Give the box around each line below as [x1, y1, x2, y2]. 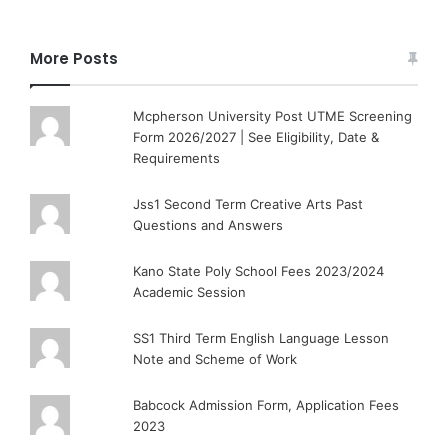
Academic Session [133, 284, 247, 301]
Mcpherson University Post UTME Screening [133, 108, 413, 125]
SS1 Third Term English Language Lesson [133, 330, 390, 347]
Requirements [133, 150, 221, 167]
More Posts [30, 48, 118, 70]
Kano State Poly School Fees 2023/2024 [133, 263, 385, 280]
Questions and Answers [133, 217, 284, 234]
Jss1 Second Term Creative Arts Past [133, 196, 364, 213]
